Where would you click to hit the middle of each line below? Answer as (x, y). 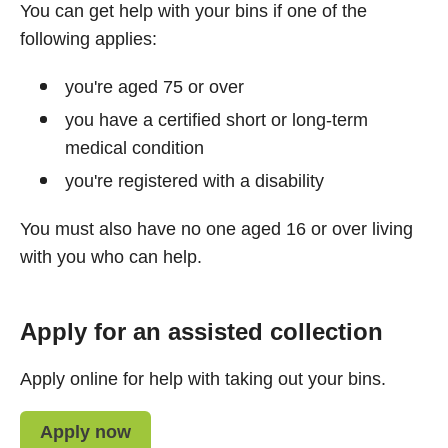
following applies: (88, 39)
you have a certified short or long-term (216, 120)
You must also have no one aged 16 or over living (216, 229)
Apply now (85, 431)
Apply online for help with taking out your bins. (203, 379)
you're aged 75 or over (154, 87)
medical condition (134, 148)
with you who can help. (111, 257)
